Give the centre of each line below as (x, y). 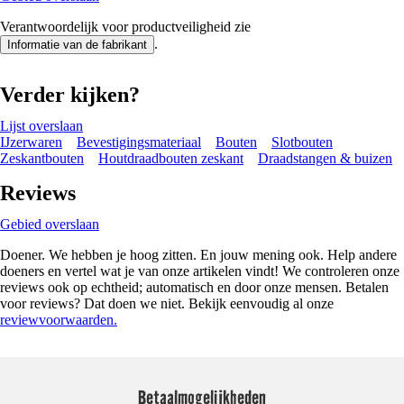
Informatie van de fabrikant (77, 44)
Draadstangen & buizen (325, 158)
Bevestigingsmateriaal (139, 142)
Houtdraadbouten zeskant (171, 158)
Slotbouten (302, 142)
